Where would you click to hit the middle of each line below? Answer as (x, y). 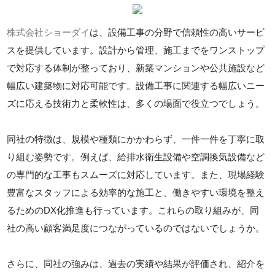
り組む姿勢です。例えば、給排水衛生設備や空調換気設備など (136, 157)
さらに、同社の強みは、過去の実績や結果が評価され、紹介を (136, 264)
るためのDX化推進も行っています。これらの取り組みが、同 (133, 210)
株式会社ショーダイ (48, 32)
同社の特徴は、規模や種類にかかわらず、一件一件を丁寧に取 (136, 139)
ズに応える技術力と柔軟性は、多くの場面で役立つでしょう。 (136, 103)
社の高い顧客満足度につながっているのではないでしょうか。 (136, 228)
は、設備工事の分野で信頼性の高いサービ (177, 32)
